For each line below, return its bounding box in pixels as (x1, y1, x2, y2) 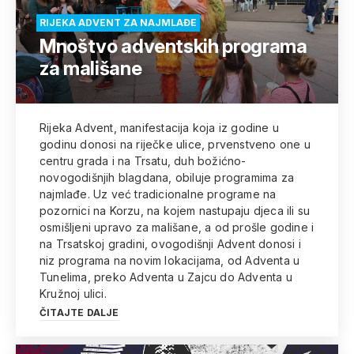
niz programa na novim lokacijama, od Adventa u (40, 254, 300, 267)
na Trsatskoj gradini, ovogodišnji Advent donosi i (40, 237, 301, 250)
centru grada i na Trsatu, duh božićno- (40, 154, 247, 168)
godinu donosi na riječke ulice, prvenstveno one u (40, 137, 311, 151)
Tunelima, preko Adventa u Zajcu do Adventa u (40, 270, 292, 284)
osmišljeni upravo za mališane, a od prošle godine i (40, 220, 314, 234)
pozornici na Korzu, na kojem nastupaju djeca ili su (40, 204, 311, 217)
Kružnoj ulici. (40, 287, 107, 300)
